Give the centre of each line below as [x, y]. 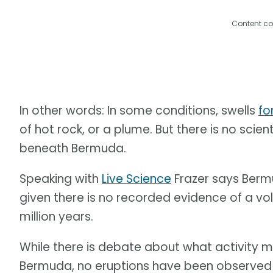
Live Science [136, 179]
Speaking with [61, 179]
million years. [56, 216]
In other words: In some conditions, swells [139, 110]
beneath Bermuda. [73, 148]
